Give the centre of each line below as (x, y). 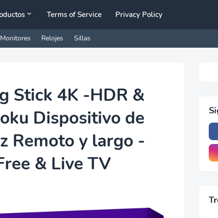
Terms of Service (74, 14)
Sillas (82, 38)
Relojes (52, 38)
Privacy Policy (139, 14)
